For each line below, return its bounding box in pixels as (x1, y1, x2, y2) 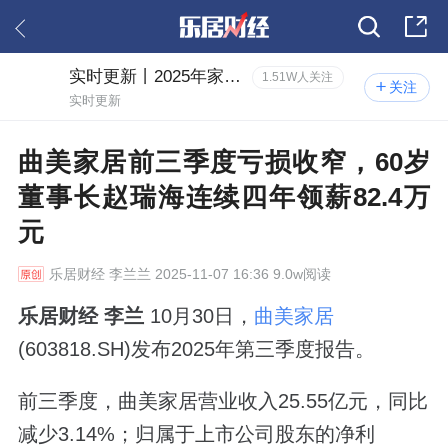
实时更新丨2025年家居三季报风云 (224, 66, 242, 86)
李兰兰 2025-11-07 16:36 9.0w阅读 (104, 265, 331, 282)
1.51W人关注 (262, 69, 334, 84)
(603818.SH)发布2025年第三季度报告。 (17, 337, 375, 360)
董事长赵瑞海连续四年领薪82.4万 (17, 181, 431, 212)
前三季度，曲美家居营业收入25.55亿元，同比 (17, 389, 428, 412)
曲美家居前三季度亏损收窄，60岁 (17, 146, 431, 177)
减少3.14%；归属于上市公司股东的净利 (17, 422, 375, 445)
